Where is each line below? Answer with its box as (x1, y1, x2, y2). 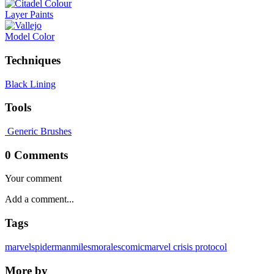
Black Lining (5, 78, 56, 89)
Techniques (5, 53, 61, 67)
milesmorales (71, 241, 121, 252)
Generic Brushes (5, 125, 72, 136)
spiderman (31, 241, 71, 252)
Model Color (5, 31, 54, 42)
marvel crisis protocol (144, 241, 227, 252)
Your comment (5, 173, 62, 184)
